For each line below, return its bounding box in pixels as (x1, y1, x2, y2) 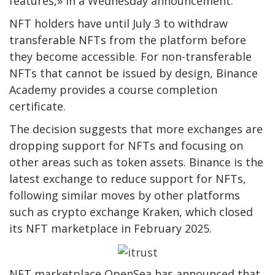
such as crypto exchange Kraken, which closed (9, 204, 253, 220)
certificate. (9, 99, 66, 114)
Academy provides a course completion (9, 82, 217, 98)
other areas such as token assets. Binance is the (9, 155, 263, 170)
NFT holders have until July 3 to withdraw (9, 16, 228, 31)
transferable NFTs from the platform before (9, 33, 246, 48)
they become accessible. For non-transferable (9, 49, 252, 64)
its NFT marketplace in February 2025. (9, 221, 212, 236)
